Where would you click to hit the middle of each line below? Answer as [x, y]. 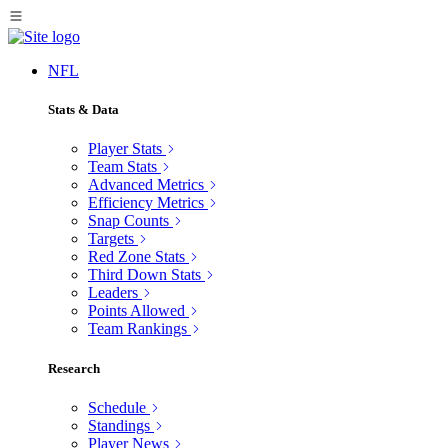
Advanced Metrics [146, 185]
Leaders [113, 293]
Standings [119, 425]
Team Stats [122, 167]
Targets [111, 239]
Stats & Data [83, 110]
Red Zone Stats [136, 257]
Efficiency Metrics [146, 203]
